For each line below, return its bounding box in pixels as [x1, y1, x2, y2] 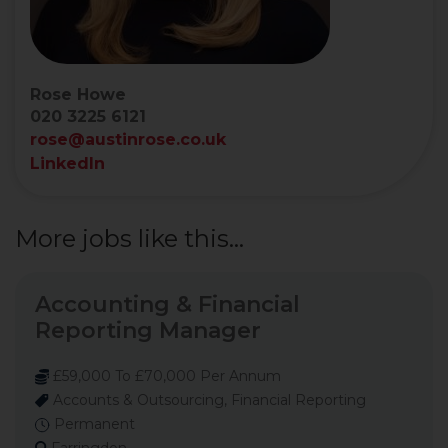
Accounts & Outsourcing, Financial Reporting [49, 391, 366, 409]
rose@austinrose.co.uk [30, 130, 226, 149]
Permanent [50, 415, 135, 433]
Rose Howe [30, 85, 126, 104]
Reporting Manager [35, 317, 261, 344]
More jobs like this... [15, 224, 244, 253]
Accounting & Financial [35, 291, 300, 318]
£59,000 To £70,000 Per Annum [49, 367, 281, 385]
